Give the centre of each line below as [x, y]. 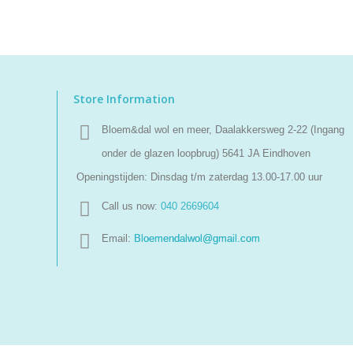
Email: [118, 238]
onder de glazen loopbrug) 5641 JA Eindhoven [206, 153]
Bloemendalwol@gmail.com [197, 238]
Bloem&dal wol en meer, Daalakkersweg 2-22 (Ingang [223, 130]
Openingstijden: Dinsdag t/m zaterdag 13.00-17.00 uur [199, 177]
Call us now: [131, 206]
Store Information [124, 99]
